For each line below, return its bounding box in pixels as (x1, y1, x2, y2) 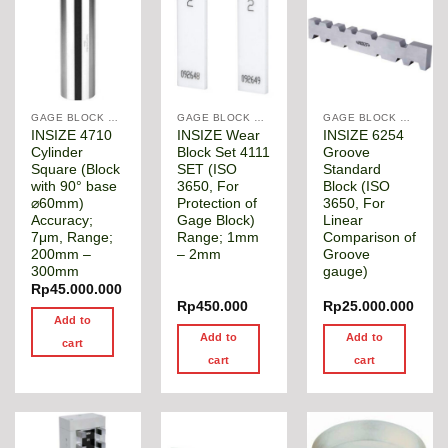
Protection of (177, 195, 258, 211)
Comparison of (323, 229, 417, 245)
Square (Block (31, 161, 121, 177)
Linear (323, 212, 364, 228)
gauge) (323, 263, 369, 279)
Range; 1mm (177, 229, 260, 245)
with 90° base (31, 178, 118, 194)
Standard (323, 161, 382, 177)
